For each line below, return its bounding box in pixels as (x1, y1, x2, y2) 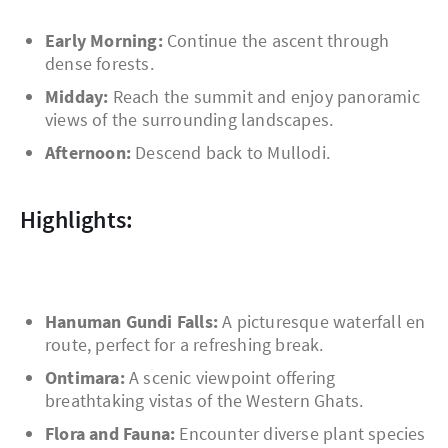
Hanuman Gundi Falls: (45, 310, 218, 334)
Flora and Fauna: (45, 422, 176, 446)
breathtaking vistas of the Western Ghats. (45, 389, 364, 413)
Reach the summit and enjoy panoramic (108, 85, 420, 109)
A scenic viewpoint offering (124, 366, 336, 390)
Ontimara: (45, 366, 125, 390)
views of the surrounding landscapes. (45, 108, 334, 132)
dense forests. (45, 52, 154, 76)
